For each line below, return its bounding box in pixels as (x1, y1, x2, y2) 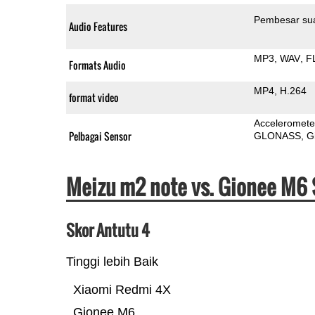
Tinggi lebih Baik (65, 254, 158, 269)
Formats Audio (68, 57, 126, 72)
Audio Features (68, 18, 127, 34)
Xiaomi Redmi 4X (72, 282, 171, 297)
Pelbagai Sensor (68, 128, 131, 143)
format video (68, 89, 119, 105)
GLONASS (254, 129, 302, 141)
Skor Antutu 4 (65, 218, 150, 241)
